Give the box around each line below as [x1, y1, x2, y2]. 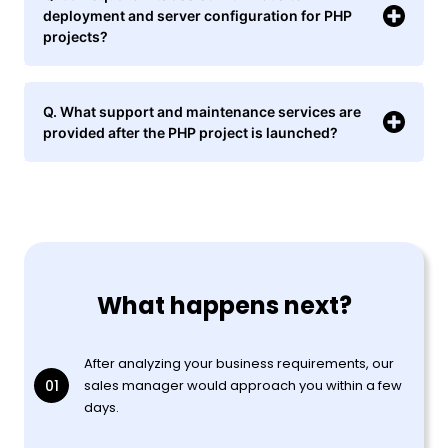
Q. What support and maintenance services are [43, 102, 361, 120]
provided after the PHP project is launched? [43, 123, 338, 141]
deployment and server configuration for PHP [43, 6, 352, 24]
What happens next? [96, 288, 352, 322]
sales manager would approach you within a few [84, 375, 402, 395]
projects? [43, 27, 108, 45]
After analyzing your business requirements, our [84, 353, 394, 373]
